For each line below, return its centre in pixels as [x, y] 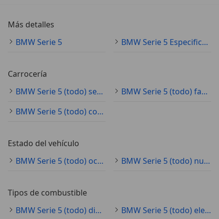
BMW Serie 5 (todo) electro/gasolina [208, 210]
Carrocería [27, 74]
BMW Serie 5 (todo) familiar [205, 92]
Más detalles [31, 25]
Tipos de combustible [47, 193]
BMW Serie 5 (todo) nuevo [207, 161]
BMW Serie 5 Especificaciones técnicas [205, 42]
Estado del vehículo [44, 143]
